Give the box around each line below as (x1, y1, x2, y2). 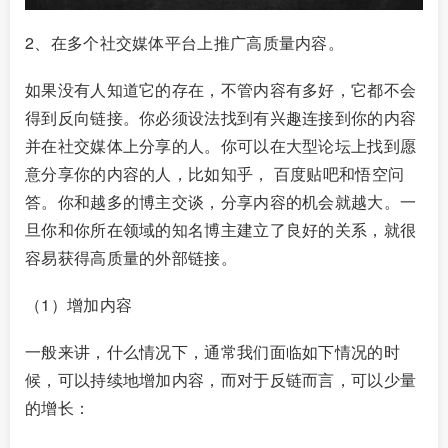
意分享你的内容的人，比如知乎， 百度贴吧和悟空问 (25, 162, 405, 185)
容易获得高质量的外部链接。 (25, 246, 237, 269)
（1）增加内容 (25, 293, 133, 317)
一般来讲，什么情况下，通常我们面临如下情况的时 (25, 340, 400, 364)
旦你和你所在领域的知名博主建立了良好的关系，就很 (25, 218, 417, 241)
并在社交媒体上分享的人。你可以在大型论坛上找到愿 (25, 134, 417, 157)
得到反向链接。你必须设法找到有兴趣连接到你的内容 (25, 106, 417, 129)
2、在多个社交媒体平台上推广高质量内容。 (25, 30, 344, 54)
